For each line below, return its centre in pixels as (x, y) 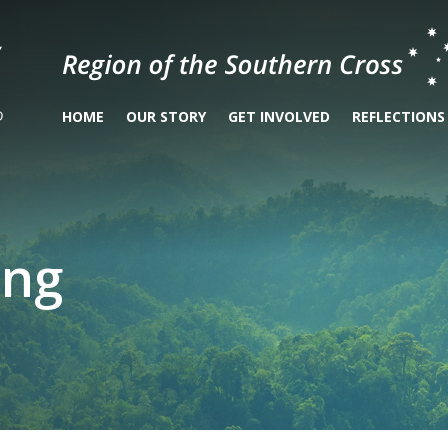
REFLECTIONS (398, 116)
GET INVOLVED (279, 116)
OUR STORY (166, 116)
